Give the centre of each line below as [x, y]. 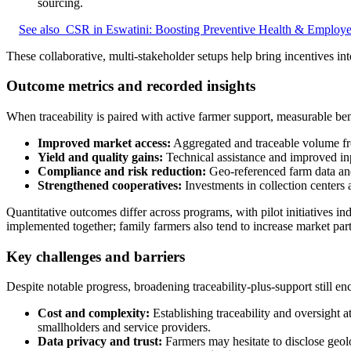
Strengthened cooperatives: [110, 185]
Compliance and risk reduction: [122, 171]
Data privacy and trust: [100, 342]
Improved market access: [104, 143]
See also [39, 29]
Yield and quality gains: [100, 157]
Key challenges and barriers [96, 256]
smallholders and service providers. [124, 327]
